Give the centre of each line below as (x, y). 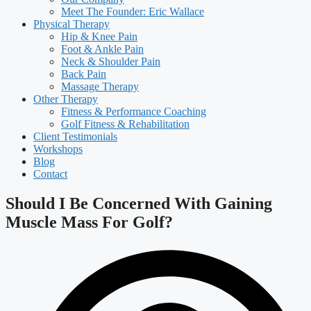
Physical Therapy (72, 24)
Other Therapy (66, 99)
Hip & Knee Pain (99, 36)
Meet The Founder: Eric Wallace (133, 11)
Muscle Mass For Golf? (89, 222)
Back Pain (84, 74)
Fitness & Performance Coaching (134, 111)
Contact (50, 174)
